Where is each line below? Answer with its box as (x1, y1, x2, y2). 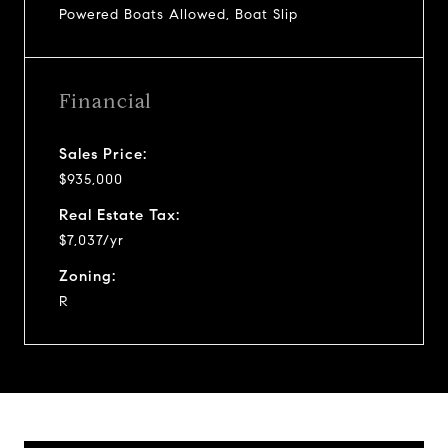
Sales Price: (59, 144, 147, 163)
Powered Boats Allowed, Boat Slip (59, 5, 298, 23)
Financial (59, 88, 152, 114)
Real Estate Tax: (59, 205, 180, 224)
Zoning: (59, 266, 116, 285)
